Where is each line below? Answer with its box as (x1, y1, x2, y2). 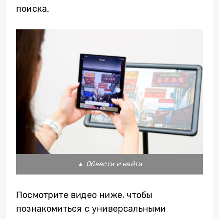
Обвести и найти (86, 159, 142, 168)
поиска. (16, 3, 50, 14)
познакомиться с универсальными (16, 203, 166, 214)
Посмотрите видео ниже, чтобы (16, 189, 153, 200)
